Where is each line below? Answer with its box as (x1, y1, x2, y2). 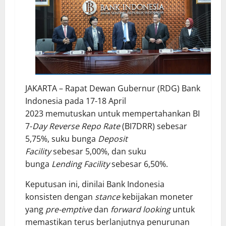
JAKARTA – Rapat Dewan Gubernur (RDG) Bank (25, 82, 200, 94)
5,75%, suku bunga (25, 133, 98, 144)
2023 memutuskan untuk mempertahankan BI (25, 107, 200, 119)
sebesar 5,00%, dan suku (51, 145, 146, 157)
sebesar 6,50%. (109, 158, 168, 169)
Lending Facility (51, 158, 109, 169)
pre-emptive (45, 203, 92, 215)
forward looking (110, 203, 171, 215)
